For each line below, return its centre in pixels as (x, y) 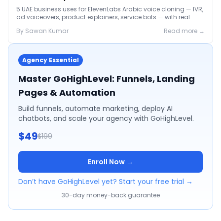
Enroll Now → (110, 162)
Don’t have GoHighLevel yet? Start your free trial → (106, 182)
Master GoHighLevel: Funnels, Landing (107, 79)
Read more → (184, 31)
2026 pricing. (36, 25)
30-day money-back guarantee (110, 195)
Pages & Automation (67, 92)
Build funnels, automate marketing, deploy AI (95, 109)
